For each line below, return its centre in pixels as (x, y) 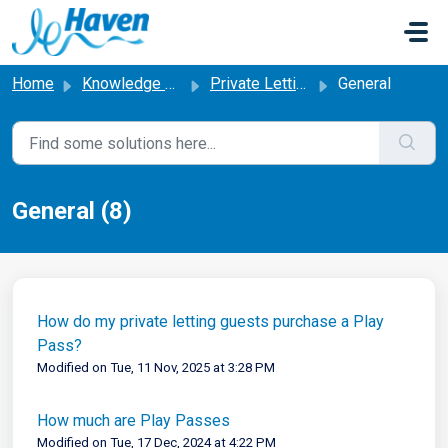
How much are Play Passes (133, 421)
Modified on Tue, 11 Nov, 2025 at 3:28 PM (156, 368)
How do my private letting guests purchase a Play (210, 322)
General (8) (72, 211)
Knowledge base (123, 83)
